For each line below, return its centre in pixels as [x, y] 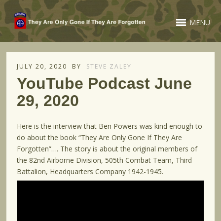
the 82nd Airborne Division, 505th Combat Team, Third [105, 160]
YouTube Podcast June [105, 84]
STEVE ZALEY [109, 67]
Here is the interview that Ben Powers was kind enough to [110, 126]
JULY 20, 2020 [42, 67]
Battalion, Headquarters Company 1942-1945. [90, 172]
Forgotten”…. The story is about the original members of [107, 149]
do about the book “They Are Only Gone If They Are [100, 138]
